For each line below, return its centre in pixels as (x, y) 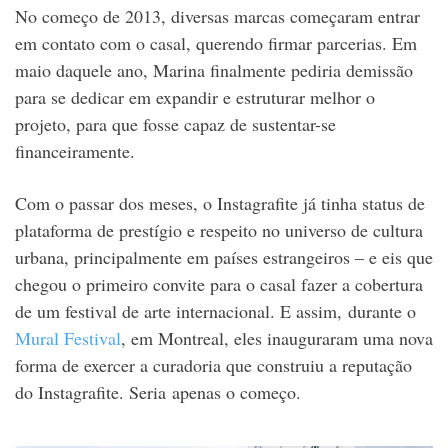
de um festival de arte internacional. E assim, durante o (215, 311)
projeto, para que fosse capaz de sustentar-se (175, 124)
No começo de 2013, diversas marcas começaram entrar (217, 16)
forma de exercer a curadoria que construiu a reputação (213, 365)
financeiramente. (75, 151)
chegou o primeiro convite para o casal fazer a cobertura (219, 284)
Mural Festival (68, 338)
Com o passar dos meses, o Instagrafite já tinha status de (220, 203)
